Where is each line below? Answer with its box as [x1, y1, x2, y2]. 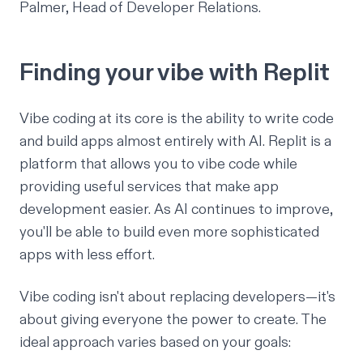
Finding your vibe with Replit [19, 58, 330, 89]
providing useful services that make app [19, 177, 279, 197]
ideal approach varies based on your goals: [19, 333, 291, 352]
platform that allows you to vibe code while [19, 155, 297, 174]
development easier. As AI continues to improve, [19, 200, 333, 220]
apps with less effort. [19, 246, 155, 265]
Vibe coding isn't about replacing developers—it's [19, 288, 335, 307]
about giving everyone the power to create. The [19, 310, 327, 330]
